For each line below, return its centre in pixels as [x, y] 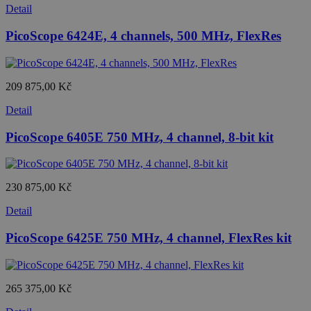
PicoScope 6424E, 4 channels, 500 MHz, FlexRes [143, 36]
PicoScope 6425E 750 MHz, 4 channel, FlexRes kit [149, 238]
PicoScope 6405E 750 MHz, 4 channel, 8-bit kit [140, 137]
